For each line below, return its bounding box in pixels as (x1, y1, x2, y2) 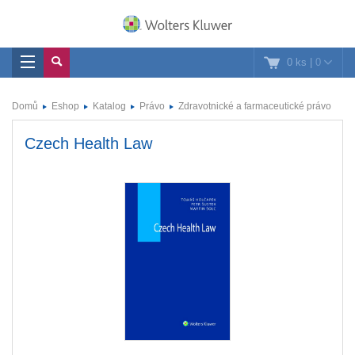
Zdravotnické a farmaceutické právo (178, 101, 331, 112)
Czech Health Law (25, 135, 152, 152)
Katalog (93, 101, 126, 112)
